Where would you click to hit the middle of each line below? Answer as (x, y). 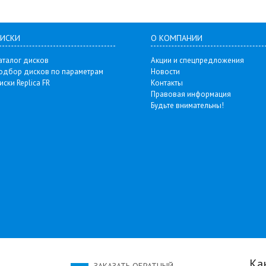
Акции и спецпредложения (197, 60)
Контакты (167, 83)
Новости (165, 72)
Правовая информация (191, 94)
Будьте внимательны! (187, 105)
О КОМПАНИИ (177, 38)
